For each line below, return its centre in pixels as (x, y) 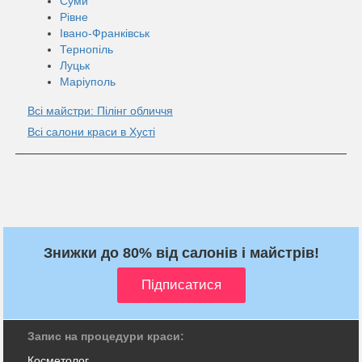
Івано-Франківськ (105, 33)
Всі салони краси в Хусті (91, 131)
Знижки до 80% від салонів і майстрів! (181, 253)
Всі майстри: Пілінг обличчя (100, 110)
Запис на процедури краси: (106, 336)
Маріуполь (88, 81)
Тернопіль (86, 49)
